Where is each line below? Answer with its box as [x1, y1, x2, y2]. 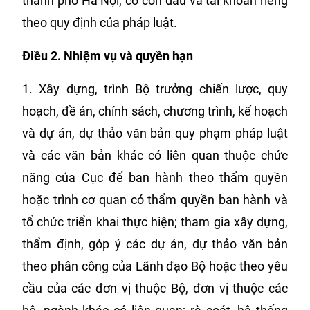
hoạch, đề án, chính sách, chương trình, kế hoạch [22, 104, 288, 118]
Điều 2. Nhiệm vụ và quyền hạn [22, 48, 193, 63]
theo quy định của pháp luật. [22, 15, 177, 30]
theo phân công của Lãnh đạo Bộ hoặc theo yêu [22, 259, 288, 273]
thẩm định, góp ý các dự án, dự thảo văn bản [22, 237, 288, 251]
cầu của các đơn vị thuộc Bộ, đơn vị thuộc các [22, 281, 288, 295]
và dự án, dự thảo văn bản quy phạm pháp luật [22, 126, 288, 140]
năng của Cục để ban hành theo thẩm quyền [22, 170, 288, 185]
